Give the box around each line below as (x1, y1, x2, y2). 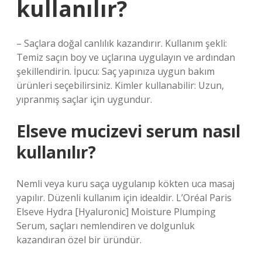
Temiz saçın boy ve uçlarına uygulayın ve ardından (16, 51, 235, 64)
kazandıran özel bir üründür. (16, 233, 142, 246)
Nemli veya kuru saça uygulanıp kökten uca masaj (16, 177, 235, 190)
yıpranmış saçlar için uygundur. (16, 93, 152, 106)
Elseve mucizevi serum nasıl (16, 120, 240, 142)
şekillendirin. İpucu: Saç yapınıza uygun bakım (16, 65, 215, 78)
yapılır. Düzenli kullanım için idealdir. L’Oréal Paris (16, 191, 232, 204)
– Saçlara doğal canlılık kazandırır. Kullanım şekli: (16, 37, 227, 50)
